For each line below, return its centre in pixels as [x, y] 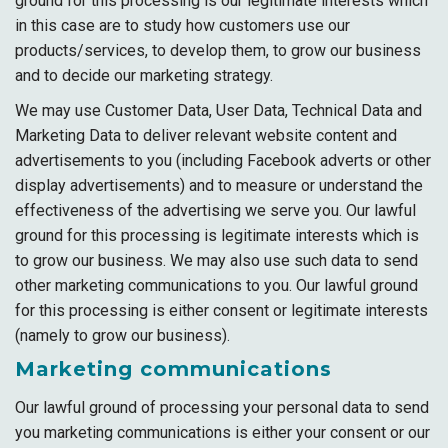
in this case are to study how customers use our [182, 25]
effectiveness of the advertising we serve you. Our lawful [215, 210]
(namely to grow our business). [122, 335]
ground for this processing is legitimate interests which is [217, 235]
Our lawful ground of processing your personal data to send [222, 407]
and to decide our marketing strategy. [144, 75]
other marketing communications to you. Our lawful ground [216, 285]
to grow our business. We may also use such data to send [216, 260]
